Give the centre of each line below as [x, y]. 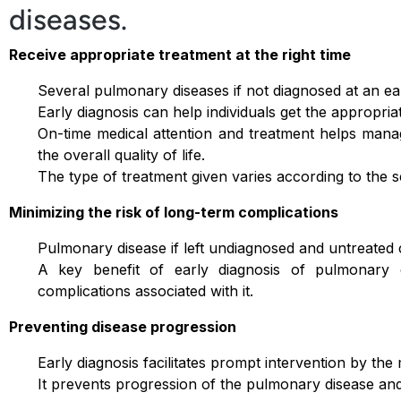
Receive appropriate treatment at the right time [180, 55]
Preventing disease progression [123, 327]
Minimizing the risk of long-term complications [174, 212]
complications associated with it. [145, 291]
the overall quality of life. [121, 155]
